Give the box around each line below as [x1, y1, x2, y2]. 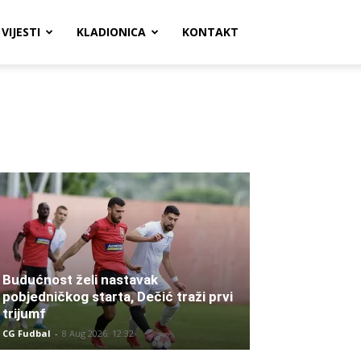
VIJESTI [2, 24, 40, 39]
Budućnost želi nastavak [2, 272, 158, 288]
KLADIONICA [77, 24, 146, 39]
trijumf [2, 305, 46, 322]
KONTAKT [182, 24, 239, 39]
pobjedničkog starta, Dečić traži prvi [2, 288, 233, 305]
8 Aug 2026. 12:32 [62, 327, 134, 339]
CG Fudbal [2, 327, 51, 339]
